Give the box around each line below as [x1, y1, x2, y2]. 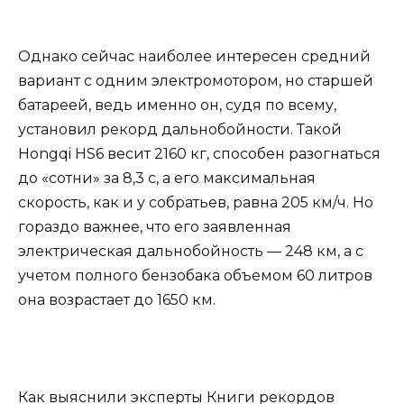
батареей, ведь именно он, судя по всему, [18, 96, 336, 114]
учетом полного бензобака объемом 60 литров [18, 266, 372, 284]
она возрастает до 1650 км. [18, 290, 216, 308]
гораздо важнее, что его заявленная [18, 217, 291, 235]
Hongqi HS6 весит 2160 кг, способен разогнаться [18, 144, 381, 162]
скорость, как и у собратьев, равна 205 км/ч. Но [18, 193, 373, 211]
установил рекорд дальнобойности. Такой [18, 120, 342, 138]
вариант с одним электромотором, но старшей [18, 71, 373, 89]
